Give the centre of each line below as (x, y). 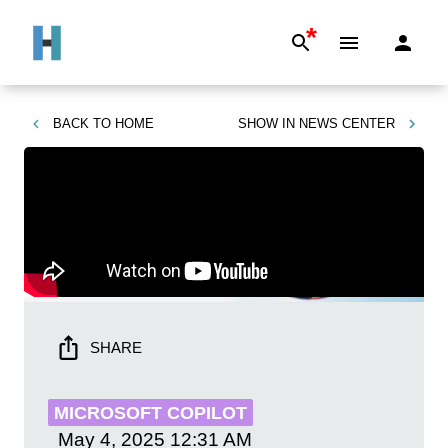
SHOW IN (266, 123)
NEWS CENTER (347, 123)
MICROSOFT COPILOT (150, 413)
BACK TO (82, 123)
